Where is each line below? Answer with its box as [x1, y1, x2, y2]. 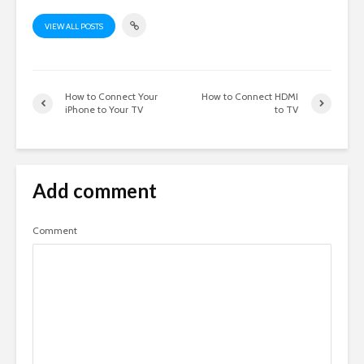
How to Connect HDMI [201, 90, 299, 102]
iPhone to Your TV [65, 103, 143, 115]
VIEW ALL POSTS [45, 21, 103, 32]
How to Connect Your [65, 90, 158, 102]
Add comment [32, 179, 157, 202]
